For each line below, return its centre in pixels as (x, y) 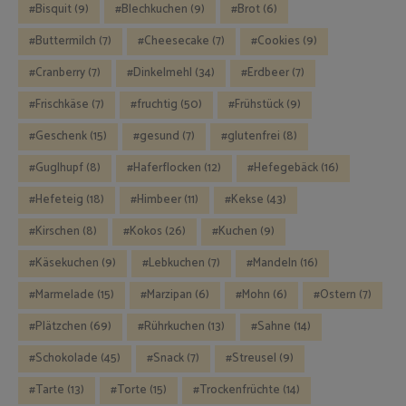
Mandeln (275, 263)
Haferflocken (167, 168)
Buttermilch (66, 41)
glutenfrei (254, 136)
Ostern (338, 295)
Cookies (279, 41)
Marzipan (169, 295)
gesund (159, 136)
